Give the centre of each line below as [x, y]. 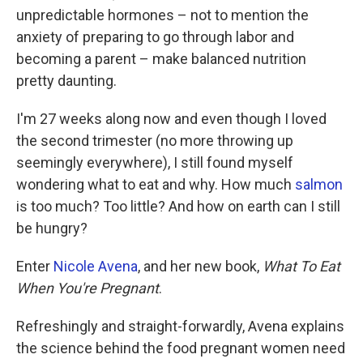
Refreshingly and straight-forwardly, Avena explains [180, 326]
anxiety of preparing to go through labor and [155, 37]
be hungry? [52, 228]
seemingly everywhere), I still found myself [155, 162]
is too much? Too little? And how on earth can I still [178, 206]
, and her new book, [200, 266]
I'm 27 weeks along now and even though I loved [171, 119]
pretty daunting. [66, 81]
